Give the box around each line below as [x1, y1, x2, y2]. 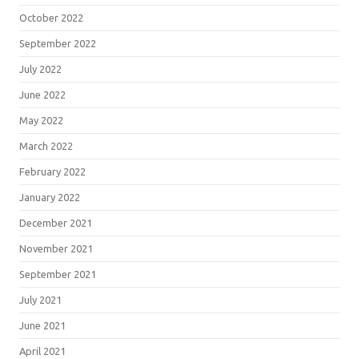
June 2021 [19, 319, 66, 331]
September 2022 [19, 37, 96, 49]
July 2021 [19, 293, 62, 305]
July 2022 [19, 63, 62, 75]
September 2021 [19, 268, 96, 280]
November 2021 [19, 242, 93, 254]
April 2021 [19, 345, 66, 357]
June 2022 [19, 88, 66, 100]
